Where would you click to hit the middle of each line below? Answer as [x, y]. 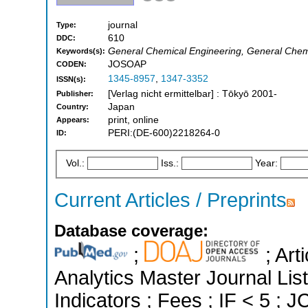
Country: [73, 107]
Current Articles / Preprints [170, 200]
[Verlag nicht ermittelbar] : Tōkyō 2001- [192, 94]
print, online [133, 120]
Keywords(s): [81, 51]
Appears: [73, 120]
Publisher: [75, 94]
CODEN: [71, 64]
